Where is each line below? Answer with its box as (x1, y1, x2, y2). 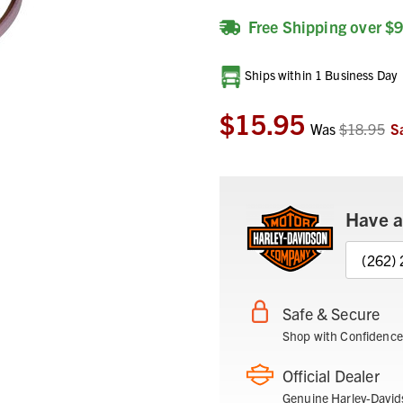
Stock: (219, 84, 240, 100)
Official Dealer (282, 365, 380, 387)
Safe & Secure (282, 303, 381, 325)
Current (219, 67, 245, 83)
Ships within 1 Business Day (242, 67, 397, 84)
